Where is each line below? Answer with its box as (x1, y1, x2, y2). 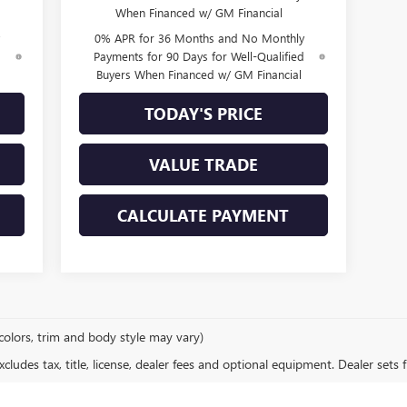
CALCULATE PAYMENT (117, 203, 290, 226)
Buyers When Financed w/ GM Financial (96, 65, 303, 82)
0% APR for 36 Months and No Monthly (94, 29, 304, 45)
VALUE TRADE (148, 153, 258, 175)
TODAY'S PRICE (144, 102, 263, 124)
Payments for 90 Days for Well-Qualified (94, 47, 305, 64)
